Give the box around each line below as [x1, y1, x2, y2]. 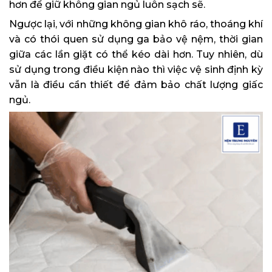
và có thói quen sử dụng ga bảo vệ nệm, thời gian [9, 33, 263, 45]
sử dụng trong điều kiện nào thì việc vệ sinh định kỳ [9, 63, 263, 75]
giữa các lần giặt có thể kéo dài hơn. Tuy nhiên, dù [9, 48, 263, 60]
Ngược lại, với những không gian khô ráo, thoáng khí [9, 18, 263, 30]
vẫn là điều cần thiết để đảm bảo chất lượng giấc [9, 78, 263, 90]
